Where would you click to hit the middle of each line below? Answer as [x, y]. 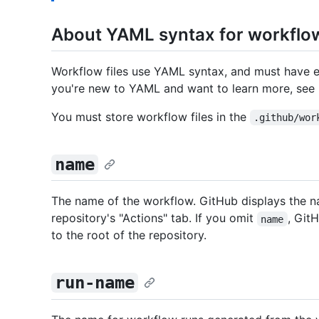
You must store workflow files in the [151, 117]
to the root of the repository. [129, 235]
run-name [94, 283]
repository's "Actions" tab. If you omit [154, 218]
